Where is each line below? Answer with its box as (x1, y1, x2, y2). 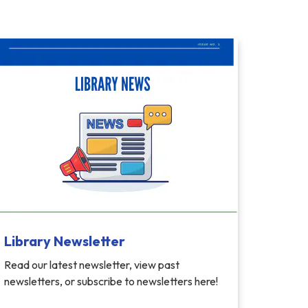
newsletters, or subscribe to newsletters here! (4, 274, 218, 288)
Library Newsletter (4, 232, 125, 250)
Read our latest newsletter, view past (4, 258, 179, 272)
